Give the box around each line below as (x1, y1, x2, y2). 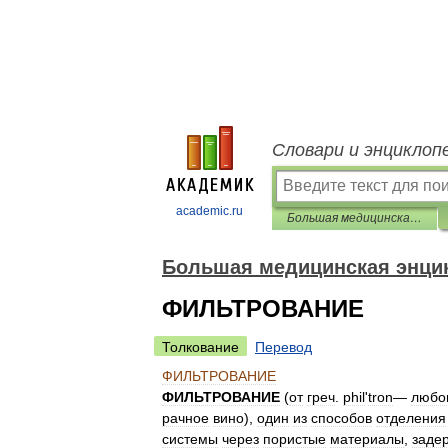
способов (311, 410, 372, 426)
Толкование (162, 339, 239, 355)
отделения (376, 410, 446, 426)
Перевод (255, 339, 312, 355)
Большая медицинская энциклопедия (410, 211, 422, 225)
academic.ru (176, 204, 243, 218)
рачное (162, 410, 209, 426)
